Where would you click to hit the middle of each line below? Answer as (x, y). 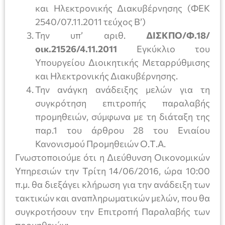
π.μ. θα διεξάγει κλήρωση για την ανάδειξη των (113, 185)
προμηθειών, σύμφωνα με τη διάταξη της (123, 117)
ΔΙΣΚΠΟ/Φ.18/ (178, 35)
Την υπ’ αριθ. (91, 35)
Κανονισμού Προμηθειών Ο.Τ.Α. (100, 144)
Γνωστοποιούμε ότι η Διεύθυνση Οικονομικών (113, 157)
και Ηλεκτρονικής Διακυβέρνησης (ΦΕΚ (123, 8)
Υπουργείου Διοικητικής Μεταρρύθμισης (123, 63)
